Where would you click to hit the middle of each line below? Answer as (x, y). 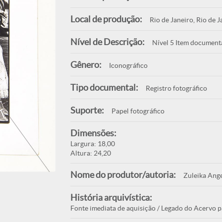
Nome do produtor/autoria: (123, 175)
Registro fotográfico (176, 88)
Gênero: (86, 65)
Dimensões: (93, 133)
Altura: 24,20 (90, 153)
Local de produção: (106, 19)
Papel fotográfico (138, 111)
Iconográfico (128, 65)
